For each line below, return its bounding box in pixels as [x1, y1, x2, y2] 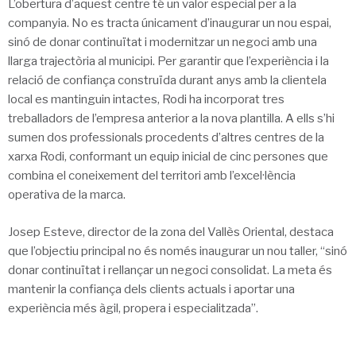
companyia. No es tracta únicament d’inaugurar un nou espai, [8, 16, 331, 31]
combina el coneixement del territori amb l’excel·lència [8, 168, 296, 184]
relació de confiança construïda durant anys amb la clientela [8, 73, 327, 88]
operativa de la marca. [8, 188, 126, 203]
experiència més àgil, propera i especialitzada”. [8, 300, 258, 315]
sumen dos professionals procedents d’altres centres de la [8, 130, 324, 145]
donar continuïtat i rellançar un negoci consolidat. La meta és [8, 262, 332, 277]
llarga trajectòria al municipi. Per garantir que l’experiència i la [8, 54, 329, 69]
